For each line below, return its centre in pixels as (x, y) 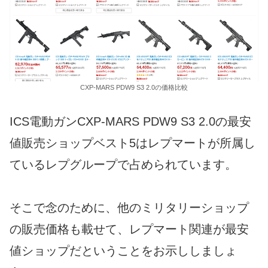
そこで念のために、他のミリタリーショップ (129, 207)
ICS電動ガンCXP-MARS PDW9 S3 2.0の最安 (130, 121)
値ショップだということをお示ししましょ (123, 250)
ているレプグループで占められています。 (123, 164)
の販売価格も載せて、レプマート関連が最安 (129, 229)
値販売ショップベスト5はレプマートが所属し (133, 143)
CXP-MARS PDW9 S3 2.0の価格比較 (134, 87)
